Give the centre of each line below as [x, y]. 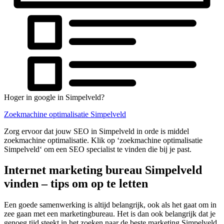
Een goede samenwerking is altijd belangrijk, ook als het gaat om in [110, 205]
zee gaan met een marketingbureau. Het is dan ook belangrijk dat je [110, 214]
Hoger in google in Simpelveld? [54, 97]
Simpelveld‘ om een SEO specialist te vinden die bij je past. [98, 149]
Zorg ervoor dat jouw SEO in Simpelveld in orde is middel [96, 131]
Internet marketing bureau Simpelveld [103, 170]
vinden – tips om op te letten [76, 184]
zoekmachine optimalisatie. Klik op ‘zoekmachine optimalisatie [103, 140]
